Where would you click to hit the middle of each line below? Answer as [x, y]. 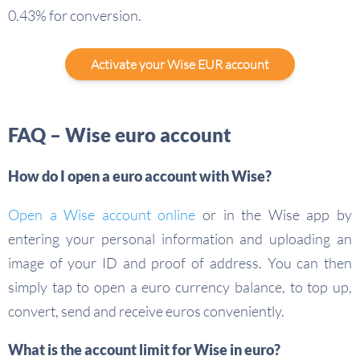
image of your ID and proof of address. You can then [180, 263]
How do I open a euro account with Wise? [140, 176]
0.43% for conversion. [75, 16]
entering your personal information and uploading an [180, 239]
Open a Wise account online [102, 215]
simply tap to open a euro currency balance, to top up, [180, 287]
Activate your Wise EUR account [180, 65]
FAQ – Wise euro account [120, 135]
